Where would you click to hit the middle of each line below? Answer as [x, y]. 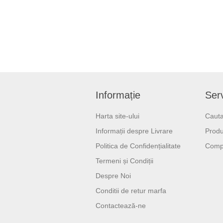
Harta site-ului [117, 116]
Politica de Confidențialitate [138, 146]
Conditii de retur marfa [131, 191]
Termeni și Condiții [124, 161]
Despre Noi [113, 176]
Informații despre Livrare [134, 131]
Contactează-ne [121, 206]
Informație [118, 95]
